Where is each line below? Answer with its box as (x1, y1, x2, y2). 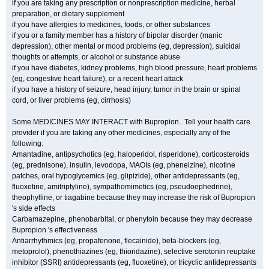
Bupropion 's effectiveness (12, 226, 97, 234)
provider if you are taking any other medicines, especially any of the (12, 128, 231, 137)
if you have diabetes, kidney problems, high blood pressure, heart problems (12, 64, 257, 72)
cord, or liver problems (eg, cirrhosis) (12, 96, 131, 104)
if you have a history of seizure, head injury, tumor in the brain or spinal (12, 85, 241, 94)
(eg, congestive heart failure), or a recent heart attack (12, 74, 183, 83)
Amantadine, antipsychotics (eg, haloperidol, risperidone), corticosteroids (12, 150, 249, 159)
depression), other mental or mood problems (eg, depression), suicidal (12, 42, 241, 50)
